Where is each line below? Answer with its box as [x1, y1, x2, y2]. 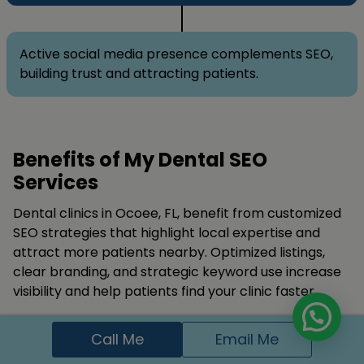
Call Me [90, 328, 144, 349]
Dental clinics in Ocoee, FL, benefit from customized [13, 203, 341, 223]
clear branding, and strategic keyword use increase [13, 262, 341, 281]
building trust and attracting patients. [19, 63, 258, 83]
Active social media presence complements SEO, [19, 44, 333, 63]
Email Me [215, 328, 279, 349]
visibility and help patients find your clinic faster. [13, 281, 317, 301]
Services [13, 168, 98, 196]
